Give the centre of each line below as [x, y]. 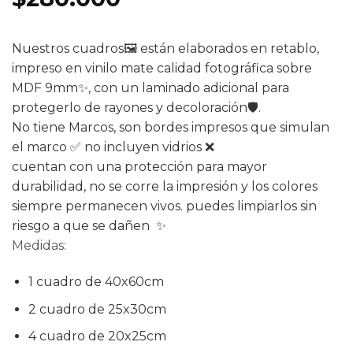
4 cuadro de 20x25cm [97, 336]
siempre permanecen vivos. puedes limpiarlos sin [164, 206]
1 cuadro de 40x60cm [96, 282]
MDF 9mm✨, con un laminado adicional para [150, 88]
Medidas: [39, 246]
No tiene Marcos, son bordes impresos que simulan [171, 128]
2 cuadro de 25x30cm [97, 309]
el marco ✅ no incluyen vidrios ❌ [113, 147]
